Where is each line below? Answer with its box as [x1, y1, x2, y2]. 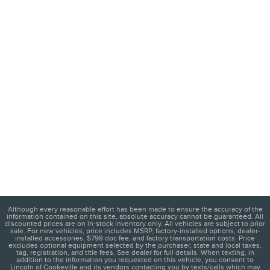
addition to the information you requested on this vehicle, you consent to [16, 256, 254, 265]
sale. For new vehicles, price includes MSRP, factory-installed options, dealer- [10, 227, 260, 236]
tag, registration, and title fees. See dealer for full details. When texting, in [16, 248, 254, 257]
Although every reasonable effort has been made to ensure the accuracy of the [7, 205, 263, 214]
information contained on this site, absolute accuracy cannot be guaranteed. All [7, 212, 263, 221]
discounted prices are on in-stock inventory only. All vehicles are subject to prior [5, 219, 265, 228]
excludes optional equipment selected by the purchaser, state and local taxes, [8, 241, 262, 250]
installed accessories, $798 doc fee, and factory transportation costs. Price [15, 234, 255, 243]
